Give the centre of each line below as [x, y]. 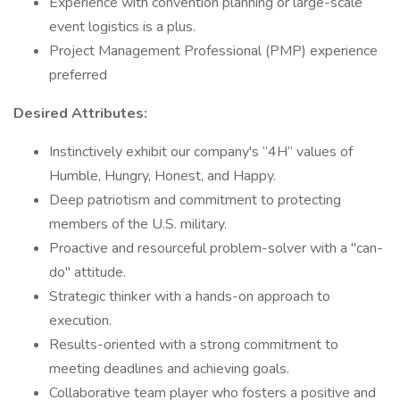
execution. [80, 321]
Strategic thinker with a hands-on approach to [190, 296]
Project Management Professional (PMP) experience [213, 51]
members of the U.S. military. [138, 224]
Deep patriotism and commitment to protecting [195, 200]
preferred [78, 75]
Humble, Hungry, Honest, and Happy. [162, 176]
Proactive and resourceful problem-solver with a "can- [216, 248]
